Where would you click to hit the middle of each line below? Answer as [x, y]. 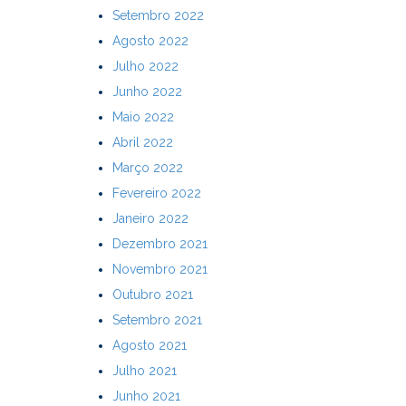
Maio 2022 [143, 116]
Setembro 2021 [157, 319]
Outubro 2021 [152, 294]
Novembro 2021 [159, 269]
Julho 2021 [144, 370]
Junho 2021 [146, 396]
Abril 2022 [142, 142]
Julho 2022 [145, 66]
